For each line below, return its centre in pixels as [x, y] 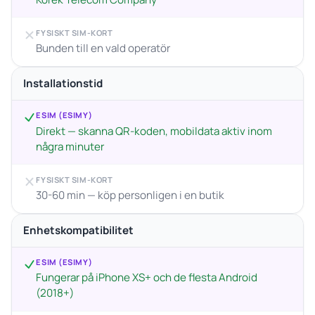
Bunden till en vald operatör [103, 49]
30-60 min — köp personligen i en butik [130, 195]
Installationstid [63, 83]
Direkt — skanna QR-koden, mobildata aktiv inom [154, 131]
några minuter [70, 146]
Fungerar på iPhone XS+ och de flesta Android [147, 278]
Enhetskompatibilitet [78, 230]
